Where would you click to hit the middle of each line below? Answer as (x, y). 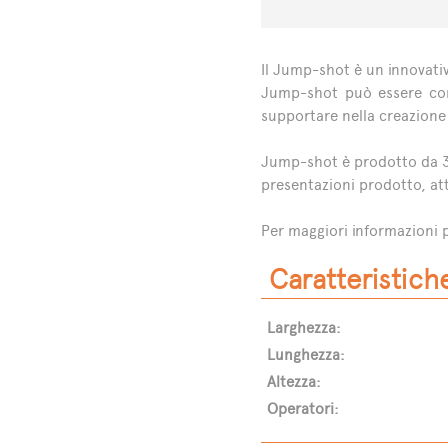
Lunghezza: (305, 355)
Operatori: (302, 409)
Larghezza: (303, 328)
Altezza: (293, 382)
